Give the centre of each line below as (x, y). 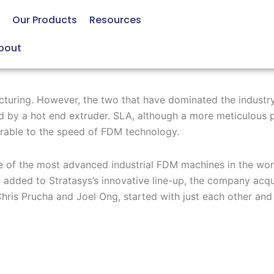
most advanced (71, 165)
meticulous (242, 116)
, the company (217, 180)
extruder (87, 116)
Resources (115, 20)
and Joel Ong (86, 196)
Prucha (37, 196)
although (159, 116)
